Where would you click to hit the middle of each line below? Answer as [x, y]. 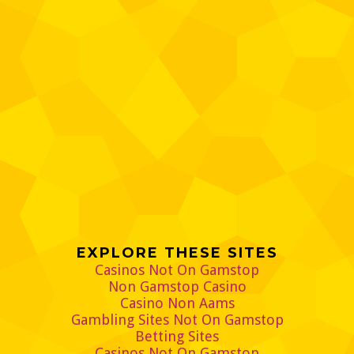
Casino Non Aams [177, 303]
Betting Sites [177, 337]
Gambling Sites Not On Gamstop [177, 320]
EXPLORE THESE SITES [177, 253]
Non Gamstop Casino [177, 287]
